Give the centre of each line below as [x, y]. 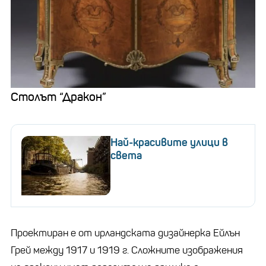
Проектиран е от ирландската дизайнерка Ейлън [125, 233]
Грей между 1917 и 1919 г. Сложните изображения [127, 250]
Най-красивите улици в [169, 142]
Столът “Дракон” [58, 97]
